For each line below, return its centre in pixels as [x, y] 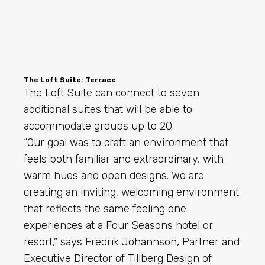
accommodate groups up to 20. [99, 126]
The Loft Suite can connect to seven [112, 93]
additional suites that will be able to [108, 110]
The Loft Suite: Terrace [70, 80]
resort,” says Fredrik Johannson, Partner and [132, 242]
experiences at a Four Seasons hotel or [118, 226]
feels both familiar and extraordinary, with [124, 159]
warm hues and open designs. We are [114, 176]
